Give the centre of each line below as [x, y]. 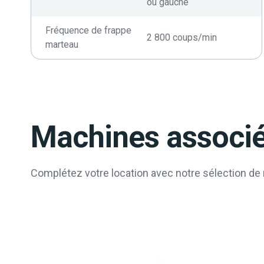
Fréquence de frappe [88, 30]
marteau [62, 44]
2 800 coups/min [181, 37]
